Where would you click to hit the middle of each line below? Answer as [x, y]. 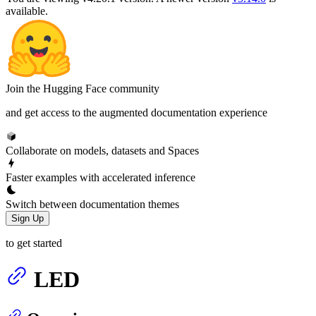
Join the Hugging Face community [83, 88]
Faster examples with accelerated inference [101, 177]
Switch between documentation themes [92, 204]
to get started [34, 243]
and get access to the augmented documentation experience [136, 112]
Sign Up [28, 218]
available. [27, 11]
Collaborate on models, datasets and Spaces [102, 150]
